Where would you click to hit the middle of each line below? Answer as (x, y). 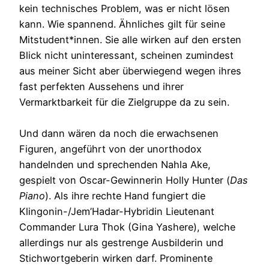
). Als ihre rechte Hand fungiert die (125, 196)
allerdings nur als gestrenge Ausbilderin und (121, 243)
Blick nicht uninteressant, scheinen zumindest (126, 56)
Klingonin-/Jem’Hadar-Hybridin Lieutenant (117, 212)
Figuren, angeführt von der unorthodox (110, 149)
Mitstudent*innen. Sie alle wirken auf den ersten (130, 40)
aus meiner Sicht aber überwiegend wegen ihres (130, 71)
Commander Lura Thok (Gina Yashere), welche (127, 227)
